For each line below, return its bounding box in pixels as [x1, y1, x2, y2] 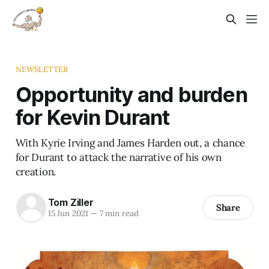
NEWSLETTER [15, 64, 68, 74]
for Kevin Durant [15, 104, 170, 130]
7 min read [97, 208, 139, 219]
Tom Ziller [47, 196, 94, 209]
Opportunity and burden [15, 81, 247, 107]
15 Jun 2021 [47, 208, 88, 219]
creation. [15, 165, 56, 178]
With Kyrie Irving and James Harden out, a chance [15, 136, 245, 150]
